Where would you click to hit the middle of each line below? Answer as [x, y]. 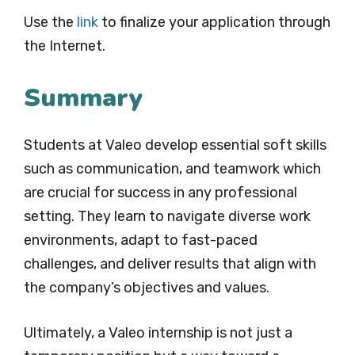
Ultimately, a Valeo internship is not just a [158, 333]
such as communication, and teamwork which [172, 169]
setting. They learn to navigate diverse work [167, 217]
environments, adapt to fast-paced [141, 240]
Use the [50, 23]
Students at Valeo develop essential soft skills [175, 145]
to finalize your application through [214, 23]
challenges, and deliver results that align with [170, 264]
